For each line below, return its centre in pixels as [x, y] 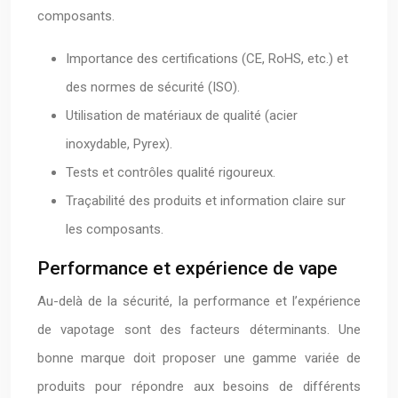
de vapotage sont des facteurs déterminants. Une [199, 330]
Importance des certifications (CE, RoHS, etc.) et [207, 59]
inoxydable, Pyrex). [119, 144]
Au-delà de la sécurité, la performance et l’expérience [199, 301]
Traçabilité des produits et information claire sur [206, 201]
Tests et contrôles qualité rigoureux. [171, 172]
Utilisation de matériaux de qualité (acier [182, 115]
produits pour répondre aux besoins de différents [199, 386]
